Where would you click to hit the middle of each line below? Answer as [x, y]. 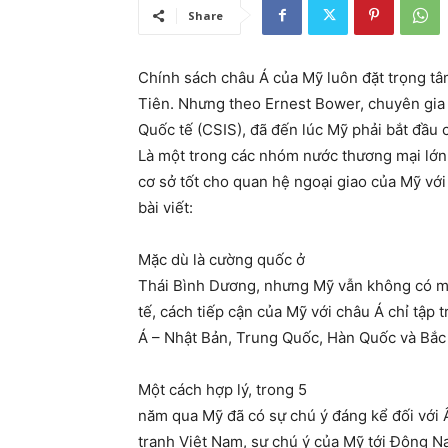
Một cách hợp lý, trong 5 [222, 390]
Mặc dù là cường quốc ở [221, 260]
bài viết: [165, 208]
